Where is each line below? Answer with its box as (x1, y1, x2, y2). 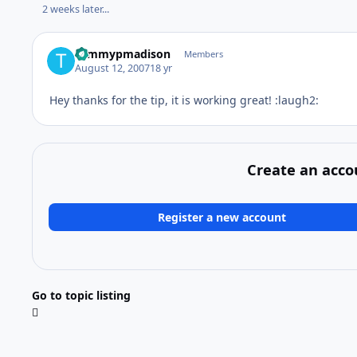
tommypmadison (75, 45, 171, 61)
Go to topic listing (32, 288, 131, 304)
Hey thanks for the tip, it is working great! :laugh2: (49, 92, 319, 108)
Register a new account (158, 209, 287, 225)
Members (183, 47, 223, 60)
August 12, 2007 (75, 61, 151, 76)
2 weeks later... (41, 2, 109, 16)
